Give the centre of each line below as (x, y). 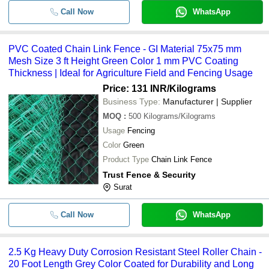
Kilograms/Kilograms (180, 116)
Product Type (126, 159)
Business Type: (131, 101)
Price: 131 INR (135, 89)
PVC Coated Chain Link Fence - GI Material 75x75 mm (125, 49)
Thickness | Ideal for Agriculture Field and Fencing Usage (131, 73)
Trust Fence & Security (149, 175)
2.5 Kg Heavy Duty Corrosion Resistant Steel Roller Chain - (135, 252)
